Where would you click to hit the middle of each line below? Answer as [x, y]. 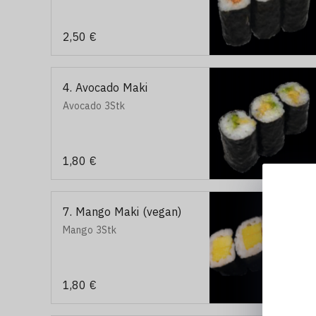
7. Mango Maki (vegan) [122, 212]
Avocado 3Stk [94, 106]
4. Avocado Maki [105, 87]
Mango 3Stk [90, 230]
